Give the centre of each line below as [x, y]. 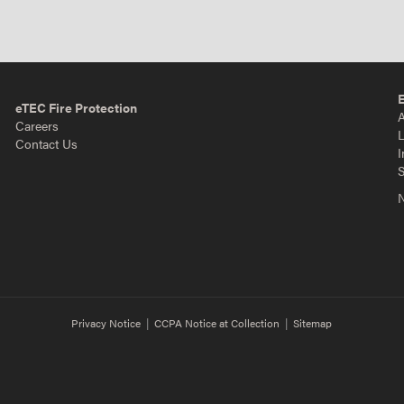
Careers [37, 126]
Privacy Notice [106, 323]
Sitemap [313, 323]
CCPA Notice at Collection [217, 323]
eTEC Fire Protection [77, 108]
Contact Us [47, 144]
